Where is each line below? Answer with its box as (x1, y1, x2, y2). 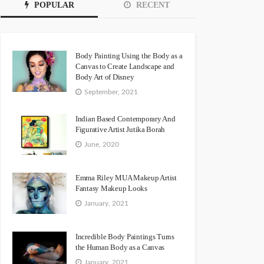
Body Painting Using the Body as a (75, 51, 183, 60)
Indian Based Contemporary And (75, 114, 176, 123)
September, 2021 (84, 88, 138, 95)
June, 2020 (84, 140, 119, 148)
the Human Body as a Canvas (75, 242, 165, 252)
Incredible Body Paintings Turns (75, 232, 174, 241)
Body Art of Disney (75, 72, 134, 81)
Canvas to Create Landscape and (75, 62, 175, 71)
